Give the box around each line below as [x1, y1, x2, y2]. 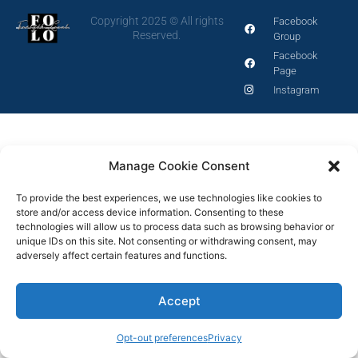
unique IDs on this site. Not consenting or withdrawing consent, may [16, 235, 317, 247]
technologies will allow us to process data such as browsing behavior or [16, 221, 334, 233]
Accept [157, 292, 201, 308]
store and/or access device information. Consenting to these [16, 206, 284, 218]
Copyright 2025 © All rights [89, 14, 224, 28]
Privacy [207, 332, 242, 344]
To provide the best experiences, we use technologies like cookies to [16, 192, 322, 204]
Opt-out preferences [116, 332, 208, 344]
